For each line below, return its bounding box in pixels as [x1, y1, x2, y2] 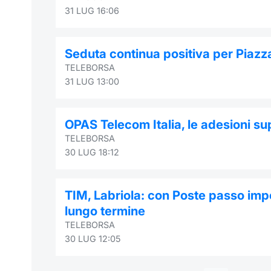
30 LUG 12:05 [65, 233, 121, 244]
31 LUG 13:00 [65, 76, 119, 87]
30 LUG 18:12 [65, 146, 119, 157]
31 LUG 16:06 [65, 5, 119, 16]
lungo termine [65, 203, 145, 218]
